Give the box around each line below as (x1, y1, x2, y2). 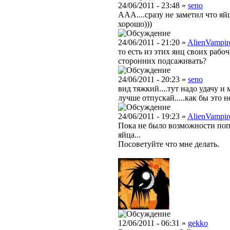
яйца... (118, 130, 141, 140)
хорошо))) (118, 20, 152, 29)
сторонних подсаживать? (118, 56, 206, 66)
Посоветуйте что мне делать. (118, 140, 219, 149)
